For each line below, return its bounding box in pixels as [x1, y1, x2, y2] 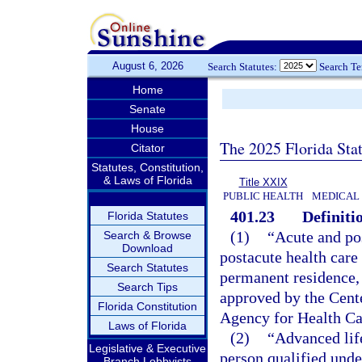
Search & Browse [103, 229, 192, 242]
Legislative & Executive [89, 342, 206, 355]
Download [122, 242, 173, 255]
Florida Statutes [107, 209, 188, 222]
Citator [130, 141, 165, 154]
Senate [129, 103, 166, 116]
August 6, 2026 [112, 60, 183, 72]
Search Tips [117, 280, 178, 293]
